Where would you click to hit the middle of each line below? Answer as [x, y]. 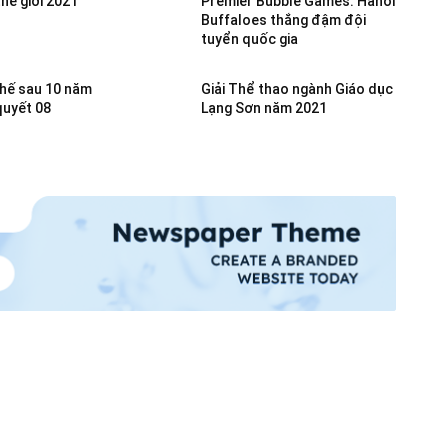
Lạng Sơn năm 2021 [263, 107]
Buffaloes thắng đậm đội [283, 19]
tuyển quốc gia [249, 38]
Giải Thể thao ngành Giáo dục [296, 88]
